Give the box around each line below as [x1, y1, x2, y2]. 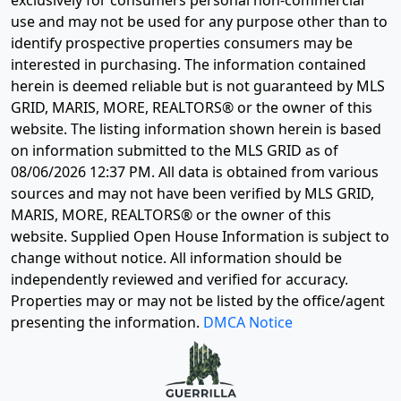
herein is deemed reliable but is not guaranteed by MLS [11, 76, 385, 97]
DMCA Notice [203, 312, 293, 333]
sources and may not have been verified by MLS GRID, [11, 183, 374, 204]
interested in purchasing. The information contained [11, 55, 366, 75]
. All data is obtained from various [151, 162, 379, 183]
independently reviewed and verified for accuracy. [11, 269, 348, 290]
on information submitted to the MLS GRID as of [11, 141, 338, 161]
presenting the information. [11, 312, 203, 333]
